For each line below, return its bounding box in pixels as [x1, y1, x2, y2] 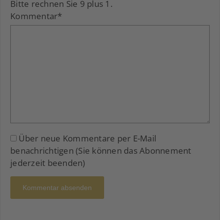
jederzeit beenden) [10, 157, 85, 169]
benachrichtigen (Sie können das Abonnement [10, 145, 192, 157]
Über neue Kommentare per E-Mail [19, 133, 156, 144]
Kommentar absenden [23, 184, 92, 192]
